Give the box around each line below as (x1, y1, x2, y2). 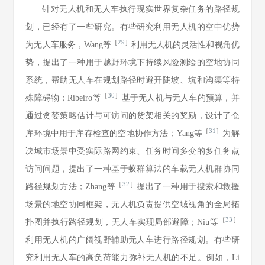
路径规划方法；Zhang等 (25, 182, 116, 191)
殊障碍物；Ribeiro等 (25, 93, 101, 102)
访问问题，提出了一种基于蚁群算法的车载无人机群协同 (25, 164, 240, 173)
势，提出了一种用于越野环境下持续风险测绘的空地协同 (25, 58, 240, 67)
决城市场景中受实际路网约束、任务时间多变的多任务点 (25, 147, 240, 156)
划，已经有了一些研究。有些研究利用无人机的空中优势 (25, 22, 240, 31)
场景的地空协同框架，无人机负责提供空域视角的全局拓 (25, 200, 240, 209)
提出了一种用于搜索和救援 (137, 182, 240, 191)
